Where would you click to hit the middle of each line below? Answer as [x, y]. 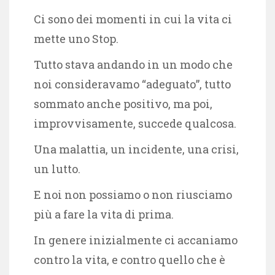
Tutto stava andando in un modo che [133, 64]
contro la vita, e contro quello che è [130, 259]
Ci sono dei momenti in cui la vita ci [133, 19]
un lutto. [58, 168]
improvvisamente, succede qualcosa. [136, 123]
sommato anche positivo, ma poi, [123, 103]
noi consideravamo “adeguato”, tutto [132, 84]
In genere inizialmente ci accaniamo [136, 240]
